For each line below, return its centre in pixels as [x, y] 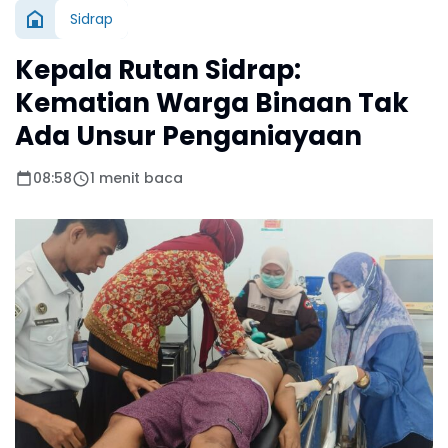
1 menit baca [136, 178]
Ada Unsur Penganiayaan [188, 136]
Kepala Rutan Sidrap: [158, 70]
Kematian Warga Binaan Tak [212, 103]
